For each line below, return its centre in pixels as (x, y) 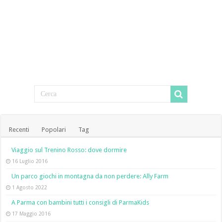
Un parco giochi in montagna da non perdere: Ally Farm (90, 176)
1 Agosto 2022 (30, 187)
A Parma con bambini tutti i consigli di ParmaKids (81, 202)
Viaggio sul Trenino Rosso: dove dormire (69, 150)
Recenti (19, 129)
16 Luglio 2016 (30, 161)
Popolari (54, 129)
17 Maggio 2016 (31, 213)
